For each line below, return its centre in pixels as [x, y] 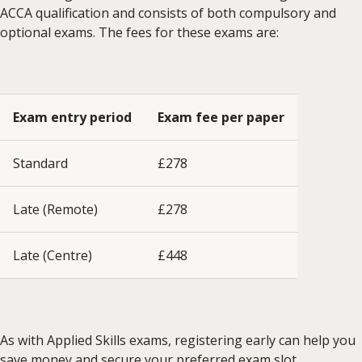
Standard [40, 163]
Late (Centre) [53, 255]
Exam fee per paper [221, 117]
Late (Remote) [55, 209]
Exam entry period [72, 117]
